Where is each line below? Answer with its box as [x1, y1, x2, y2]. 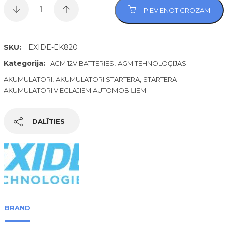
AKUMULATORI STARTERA [55, 75, 140, 83]
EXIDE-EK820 [28, 43, 78, 52]
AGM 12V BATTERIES [50, 59, 114, 67]
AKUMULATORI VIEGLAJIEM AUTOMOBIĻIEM [3, 86, 146, 94]
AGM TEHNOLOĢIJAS [117, 59, 186, 67]
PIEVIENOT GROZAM [143, 6, 210, 14]
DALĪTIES [32, 117, 65, 125]
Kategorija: [3, 59, 45, 68]
